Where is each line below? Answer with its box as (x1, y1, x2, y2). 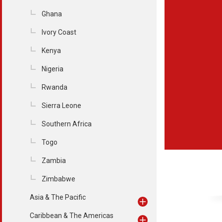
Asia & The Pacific (30, 193, 86, 201)
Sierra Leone (42, 102, 81, 110)
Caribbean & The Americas (30, 212, 113, 220)
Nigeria (42, 65, 63, 73)
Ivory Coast (42, 28, 76, 36)
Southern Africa (42, 120, 92, 128)
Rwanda (42, 83, 67, 91)
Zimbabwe (42, 175, 75, 183)
